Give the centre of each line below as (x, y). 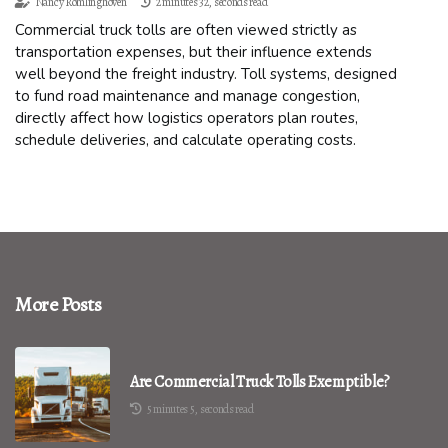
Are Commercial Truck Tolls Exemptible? (260, 382)
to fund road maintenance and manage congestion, (187, 96)
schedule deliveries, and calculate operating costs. (185, 140)
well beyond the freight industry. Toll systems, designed (206, 74)
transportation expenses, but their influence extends (193, 52)
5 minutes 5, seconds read (200, 409)
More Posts (58, 305)
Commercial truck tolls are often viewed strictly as (186, 30)
